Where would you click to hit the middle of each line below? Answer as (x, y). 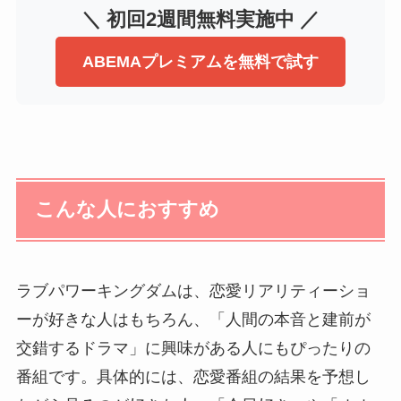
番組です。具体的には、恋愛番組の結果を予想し (193, 376)
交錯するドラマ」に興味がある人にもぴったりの (193, 348)
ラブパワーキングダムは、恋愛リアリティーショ (193, 290)
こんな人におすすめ (128, 210)
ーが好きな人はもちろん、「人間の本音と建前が (193, 319)
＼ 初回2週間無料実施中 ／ (200, 20)
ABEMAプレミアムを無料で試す (200, 62)
